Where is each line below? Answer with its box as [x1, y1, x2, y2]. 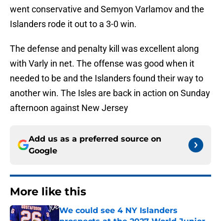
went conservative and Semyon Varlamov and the [10, 4, 204, 15]
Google [29, 146, 57, 156]
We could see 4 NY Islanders [59, 206, 178, 216]
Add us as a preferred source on [29, 134, 161, 144]
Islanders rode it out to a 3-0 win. [10, 19, 137, 30]
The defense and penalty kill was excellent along [10, 43, 199, 54]
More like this [10, 185, 86, 199]
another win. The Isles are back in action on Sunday [10, 88, 210, 99]
